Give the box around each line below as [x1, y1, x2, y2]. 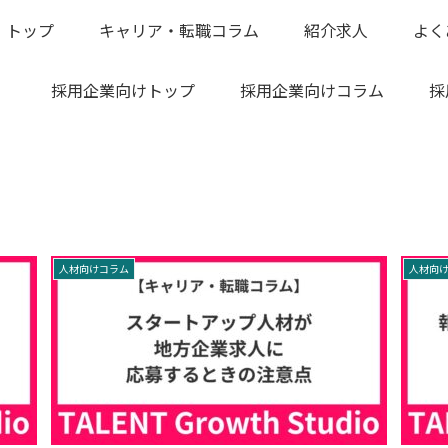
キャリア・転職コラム [99, 18, 260, 42]
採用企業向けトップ [51, 78, 196, 102]
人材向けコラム [59, 261, 130, 277]
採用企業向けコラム [240, 78, 385, 102]
